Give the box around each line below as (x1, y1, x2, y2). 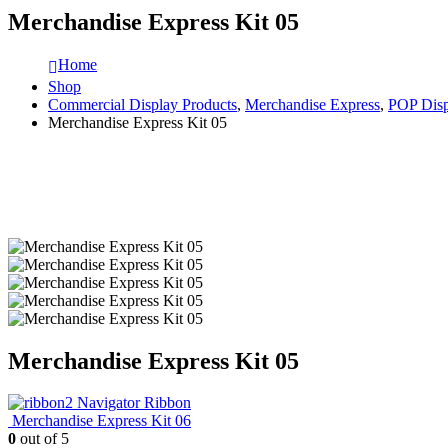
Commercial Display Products (48, 95, 237, 113)
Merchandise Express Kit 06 (12, 412, 191, 430)
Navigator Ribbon (77, 394, 191, 412)
